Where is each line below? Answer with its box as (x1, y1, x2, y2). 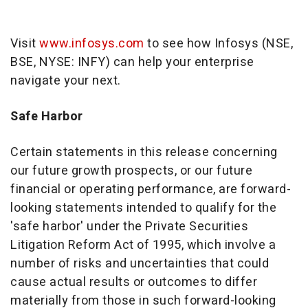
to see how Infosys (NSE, (144, 34, 293, 53)
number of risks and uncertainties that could (10, 254, 269, 273)
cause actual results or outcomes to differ (10, 272, 257, 291)
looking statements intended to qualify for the (10, 198, 276, 217)
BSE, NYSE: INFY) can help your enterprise (10, 52, 254, 71)
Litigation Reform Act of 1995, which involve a (10, 235, 276, 254)
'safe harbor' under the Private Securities (10, 217, 248, 236)
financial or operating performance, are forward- (10, 179, 291, 199)
